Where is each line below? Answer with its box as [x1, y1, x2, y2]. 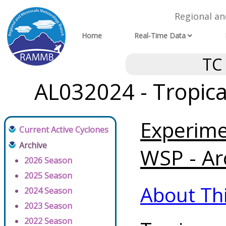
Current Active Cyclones [19, 124, 108, 136]
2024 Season [24, 185, 72, 197]
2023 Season [24, 200, 72, 212]
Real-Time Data [134, 31, 186, 41]
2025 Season [24, 170, 72, 182]
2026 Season [24, 155, 72, 166]
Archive [19, 140, 47, 151]
